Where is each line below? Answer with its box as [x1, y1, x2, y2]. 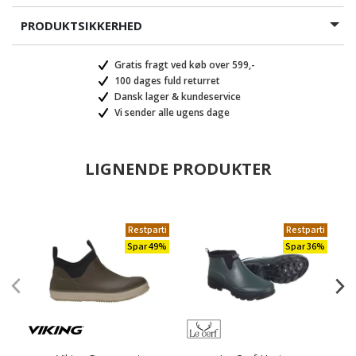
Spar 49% [127, 240, 167, 253]
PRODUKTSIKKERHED [21, 17, 142, 33]
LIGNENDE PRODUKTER [84, 158, 272, 180]
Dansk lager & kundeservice [112, 90, 241, 103]
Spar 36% [285, 240, 325, 253]
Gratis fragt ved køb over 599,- [112, 58, 255, 72]
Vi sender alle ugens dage [112, 106, 230, 119]
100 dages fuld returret [112, 74, 220, 87]
